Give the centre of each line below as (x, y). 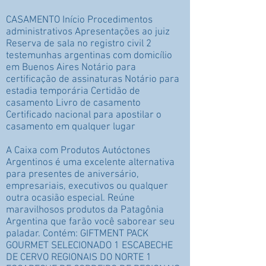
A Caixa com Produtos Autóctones (78, 151)
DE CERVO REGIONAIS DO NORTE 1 (79, 258)
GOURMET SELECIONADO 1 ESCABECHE (89, 246)
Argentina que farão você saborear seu (90, 222)
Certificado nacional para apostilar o (84, 115)
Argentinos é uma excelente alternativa (90, 163)
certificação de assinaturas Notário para (93, 80)
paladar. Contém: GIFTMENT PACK (77, 234)
